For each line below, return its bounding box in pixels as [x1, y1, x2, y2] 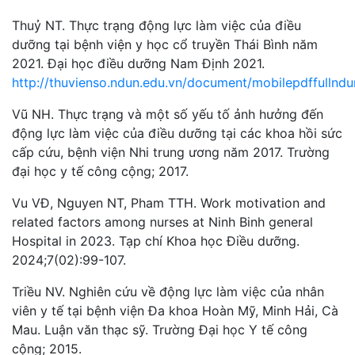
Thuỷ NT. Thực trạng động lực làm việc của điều [12, 17, 301, 33]
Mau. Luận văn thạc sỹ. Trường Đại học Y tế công [12, 321, 307, 338]
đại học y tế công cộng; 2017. [12, 162, 189, 179]
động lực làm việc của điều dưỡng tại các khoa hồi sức [12, 124, 342, 141]
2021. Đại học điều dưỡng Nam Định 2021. [12, 55, 265, 71]
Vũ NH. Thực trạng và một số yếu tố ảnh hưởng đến [12, 105, 323, 122]
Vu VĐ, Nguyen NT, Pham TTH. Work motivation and [12, 194, 326, 211]
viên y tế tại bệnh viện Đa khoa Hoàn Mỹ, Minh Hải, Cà [12, 302, 338, 319]
